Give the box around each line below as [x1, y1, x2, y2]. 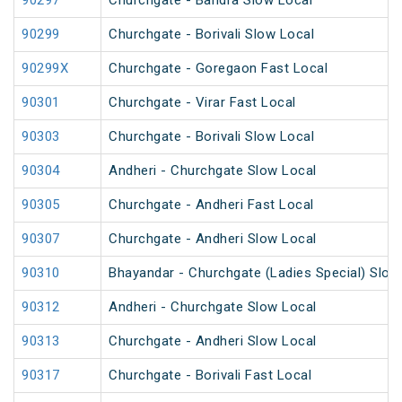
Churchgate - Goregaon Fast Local [109, 60, 328, 77]
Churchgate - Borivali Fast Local [109, 367, 311, 384]
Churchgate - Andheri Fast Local [109, 197, 314, 214]
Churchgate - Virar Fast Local [109, 94, 296, 111]
